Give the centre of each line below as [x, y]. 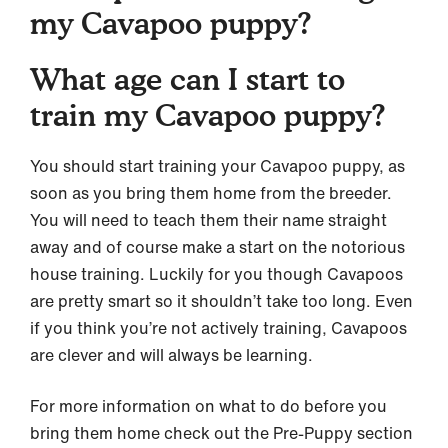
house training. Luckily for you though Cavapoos [216, 274]
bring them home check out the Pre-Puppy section [221, 433]
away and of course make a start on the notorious [217, 247]
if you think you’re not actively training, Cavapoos [218, 328]
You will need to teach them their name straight [208, 220]
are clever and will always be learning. [173, 355]
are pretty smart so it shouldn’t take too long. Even [221, 301]
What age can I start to [187, 79]
